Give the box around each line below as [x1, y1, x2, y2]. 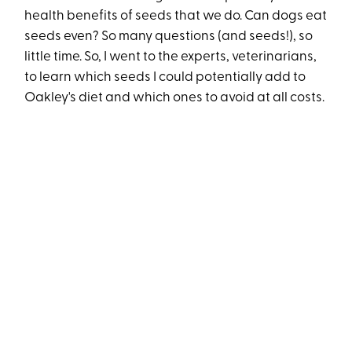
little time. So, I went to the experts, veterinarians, [24, 50, 317, 64]
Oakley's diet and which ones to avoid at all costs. [24, 91, 328, 105]
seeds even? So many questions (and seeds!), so [24, 30, 313, 44]
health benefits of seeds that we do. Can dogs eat [24, 9, 328, 24]
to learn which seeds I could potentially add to [24, 71, 306, 85]
